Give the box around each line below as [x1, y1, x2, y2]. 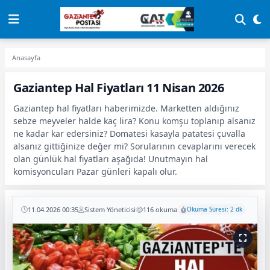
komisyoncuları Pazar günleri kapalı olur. [13, 166, 177, 177]
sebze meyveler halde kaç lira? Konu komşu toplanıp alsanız [13, 115, 256, 127]
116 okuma [143, 204, 177, 214]
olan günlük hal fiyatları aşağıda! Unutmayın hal [13, 153, 208, 165]
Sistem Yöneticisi [84, 204, 136, 214]
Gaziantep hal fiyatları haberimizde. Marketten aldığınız [13, 102, 239, 114]
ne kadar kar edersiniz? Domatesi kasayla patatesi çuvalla [13, 128, 245, 139]
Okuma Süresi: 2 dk [187, 205, 242, 213]
